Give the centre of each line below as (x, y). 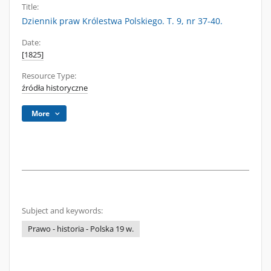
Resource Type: (49, 76)
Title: (30, 7)
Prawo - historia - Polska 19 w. (81, 229)
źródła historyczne (55, 88)
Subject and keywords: (62, 211)
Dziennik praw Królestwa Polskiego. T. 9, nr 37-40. (122, 21)
